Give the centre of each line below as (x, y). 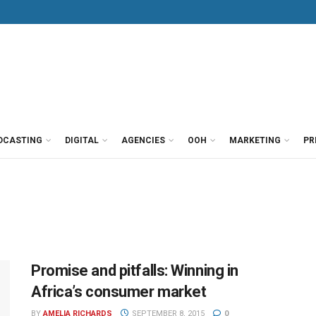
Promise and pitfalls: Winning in (135, 271)
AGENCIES (143, 140)
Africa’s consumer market (119, 292)
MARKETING (255, 140)
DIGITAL (82, 140)
